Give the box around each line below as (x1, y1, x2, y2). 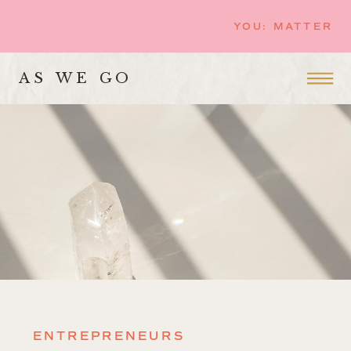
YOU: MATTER (233, 20, 333, 33)
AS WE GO (18, 69, 133, 88)
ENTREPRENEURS (33, 329, 186, 344)
